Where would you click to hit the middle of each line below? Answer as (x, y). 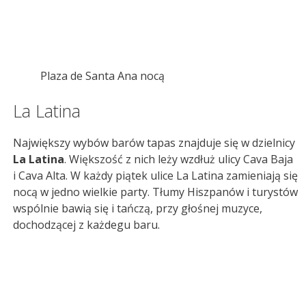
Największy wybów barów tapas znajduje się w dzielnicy (154, 142)
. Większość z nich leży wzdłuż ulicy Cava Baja (179, 159)
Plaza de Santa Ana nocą (102, 75)
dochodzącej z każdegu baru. (86, 224)
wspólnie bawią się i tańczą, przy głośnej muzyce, (138, 208)
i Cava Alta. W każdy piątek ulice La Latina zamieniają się (155, 175)
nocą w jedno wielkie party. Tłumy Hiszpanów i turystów (155, 192)
